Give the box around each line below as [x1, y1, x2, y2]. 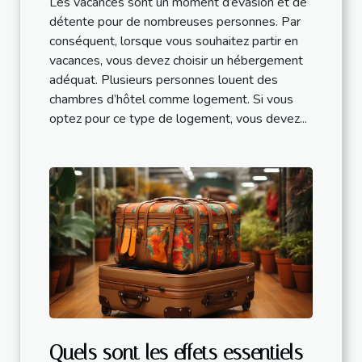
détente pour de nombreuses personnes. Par [49, 13, 301, 32]
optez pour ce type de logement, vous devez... [49, 110, 307, 128]
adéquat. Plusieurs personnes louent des [49, 71, 278, 90]
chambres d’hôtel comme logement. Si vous [49, 90, 293, 109]
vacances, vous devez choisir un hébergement [49, 52, 303, 70]
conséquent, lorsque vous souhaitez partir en [49, 32, 298, 51]
